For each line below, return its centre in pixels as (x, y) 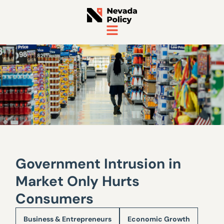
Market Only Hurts (78, 181)
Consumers (55, 199)
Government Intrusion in (98, 164)
